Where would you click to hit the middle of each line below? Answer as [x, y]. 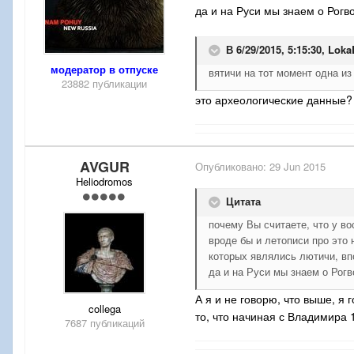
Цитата [242, 201]
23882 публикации [104, 84]
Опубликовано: [232, 167]
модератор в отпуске [104, 70]
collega [104, 309]
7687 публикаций [104, 323]
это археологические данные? [274, 100]
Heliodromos [104, 182]
